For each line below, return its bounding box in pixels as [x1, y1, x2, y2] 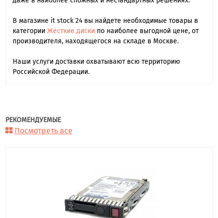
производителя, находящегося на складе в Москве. [12, 36, 179, 45]
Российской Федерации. [12, 67, 90, 76]
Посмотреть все [14, 126, 73, 135]
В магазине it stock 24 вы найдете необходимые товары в [12, 16, 198, 25]
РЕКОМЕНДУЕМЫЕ [5, 115, 61, 124]
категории [12, 26, 47, 35]
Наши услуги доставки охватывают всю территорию [12, 57, 180, 66]
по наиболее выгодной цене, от [94, 26, 199, 35]
